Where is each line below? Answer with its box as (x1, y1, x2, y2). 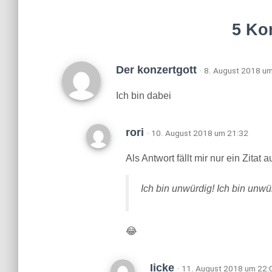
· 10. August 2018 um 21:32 (147, 128, 248, 138)
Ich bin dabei (116, 90, 171, 101)
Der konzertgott (116, 64, 200, 76)
